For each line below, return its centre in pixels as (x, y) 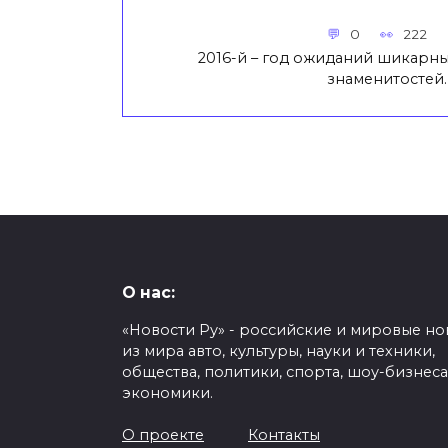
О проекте (163, 435)
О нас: (148, 293)
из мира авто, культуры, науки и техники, (278, 351)
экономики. (167, 393)
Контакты (284, 435)
